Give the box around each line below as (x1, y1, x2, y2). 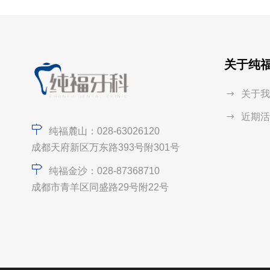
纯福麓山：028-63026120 (49, 125, 160, 136)
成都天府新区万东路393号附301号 (31, 142, 180, 152)
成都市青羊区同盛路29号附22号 (31, 181, 169, 192)
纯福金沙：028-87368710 (49, 165, 160, 176)
